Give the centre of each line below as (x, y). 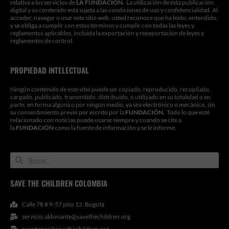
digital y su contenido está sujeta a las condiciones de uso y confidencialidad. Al (114, 10)
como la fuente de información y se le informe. (115, 128)
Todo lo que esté (187, 112)
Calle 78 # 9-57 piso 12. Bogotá (63, 204)
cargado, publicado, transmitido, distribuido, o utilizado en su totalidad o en (110, 97)
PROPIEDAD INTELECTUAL (50, 70)
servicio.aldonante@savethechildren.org (76, 216)
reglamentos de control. (42, 41)
